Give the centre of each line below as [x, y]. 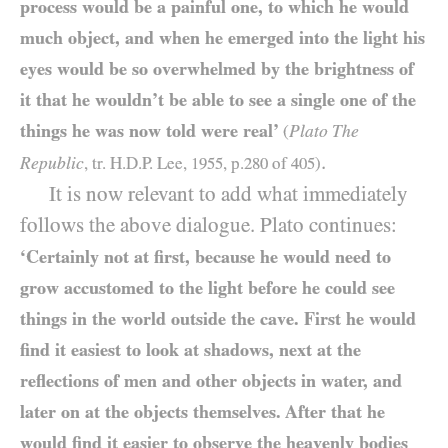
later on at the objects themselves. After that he [202, 411]
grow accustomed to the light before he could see [207, 287]
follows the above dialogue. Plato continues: [208, 225]
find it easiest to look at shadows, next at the [190, 349]
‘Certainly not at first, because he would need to [205, 256]
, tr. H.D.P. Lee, [137, 163]
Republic [52, 163]
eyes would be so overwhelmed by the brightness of [217, 68]
